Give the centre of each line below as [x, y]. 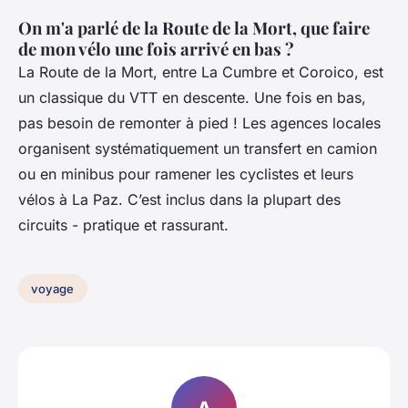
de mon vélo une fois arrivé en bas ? [156, 49]
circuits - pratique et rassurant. [123, 225]
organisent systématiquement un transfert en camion [198, 149]
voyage [53, 288]
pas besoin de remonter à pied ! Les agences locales [199, 123]
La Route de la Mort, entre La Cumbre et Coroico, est [201, 72]
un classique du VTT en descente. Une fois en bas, [192, 98]
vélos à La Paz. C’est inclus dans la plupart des [179, 200]
